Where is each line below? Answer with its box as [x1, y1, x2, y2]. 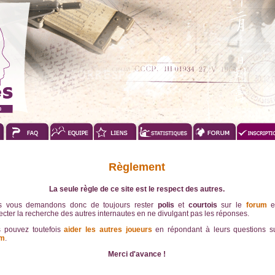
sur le [217, 201, 246, 209]
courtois [188, 201, 217, 209]
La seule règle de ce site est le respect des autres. [49, 185, 225, 193]
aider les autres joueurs [64, 225, 152, 234]
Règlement [109, 161, 165, 173]
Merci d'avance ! [108, 250, 166, 258]
